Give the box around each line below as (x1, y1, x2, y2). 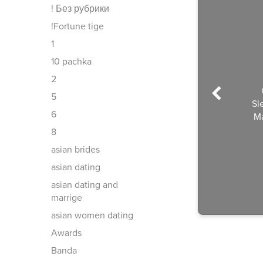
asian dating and (51, 179, 118, 191)
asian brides (51, 144, 100, 156)
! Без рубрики (51, 3, 109, 15)
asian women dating (51, 210, 133, 221)
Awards (51, 227, 82, 239)
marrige (51, 192, 82, 204)
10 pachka (51, 56, 92, 68)
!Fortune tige (51, 21, 104, 32)
